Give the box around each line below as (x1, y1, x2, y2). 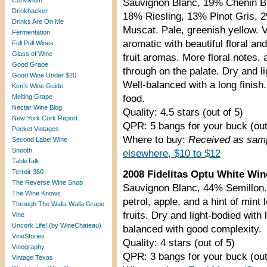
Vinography (12, 243, 45, 250)
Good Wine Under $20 (12, 72, 76, 79)
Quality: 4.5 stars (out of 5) (123, 107, 243, 118)
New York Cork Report (12, 114, 77, 122)
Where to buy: (123, 134, 188, 145)
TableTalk (12, 157, 39, 164)
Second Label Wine (12, 136, 67, 143)
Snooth (12, 147, 32, 154)
